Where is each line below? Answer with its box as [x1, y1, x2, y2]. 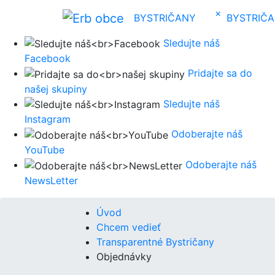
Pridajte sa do [188, 67, 252, 80]
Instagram [25, 113, 71, 126]
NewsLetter [25, 174, 78, 187]
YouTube [25, 144, 64, 157]
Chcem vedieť [96, 220, 161, 233]
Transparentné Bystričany [96, 235, 214, 248]
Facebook [25, 52, 71, 65]
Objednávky [96, 250, 152, 263]
